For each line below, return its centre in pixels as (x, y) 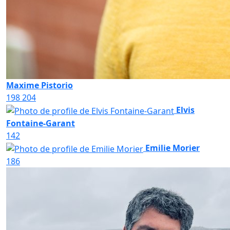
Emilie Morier (172, 148)
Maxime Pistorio (40, 85)
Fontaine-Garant (41, 123)
